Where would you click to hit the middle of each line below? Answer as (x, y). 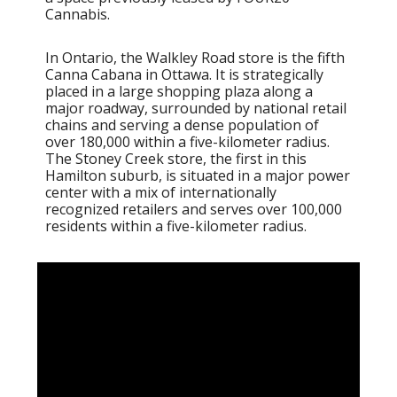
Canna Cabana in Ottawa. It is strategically (184, 74)
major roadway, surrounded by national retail (196, 108)
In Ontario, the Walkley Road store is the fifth (195, 57)
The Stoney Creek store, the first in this (176, 158)
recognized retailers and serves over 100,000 (194, 209)
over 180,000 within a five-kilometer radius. (187, 141)
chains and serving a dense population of (182, 125)
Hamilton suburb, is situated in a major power (198, 175)
